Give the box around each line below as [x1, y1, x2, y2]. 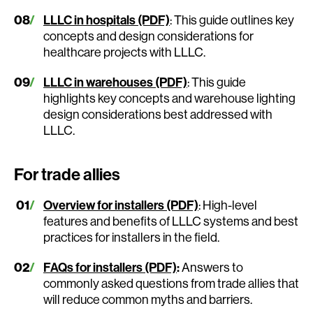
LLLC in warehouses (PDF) [43, 73, 187, 90]
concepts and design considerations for [43, 27, 254, 44]
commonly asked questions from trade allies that [43, 275, 299, 291]
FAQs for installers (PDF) [43, 259, 177, 275]
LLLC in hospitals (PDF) [43, 11, 170, 28]
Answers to [182, 259, 243, 275]
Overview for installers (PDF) [43, 196, 198, 213]
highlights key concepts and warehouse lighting [43, 89, 296, 106]
